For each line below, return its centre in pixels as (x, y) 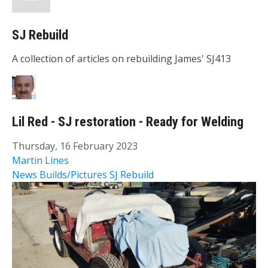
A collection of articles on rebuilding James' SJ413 (121, 59)
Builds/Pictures (73, 174)
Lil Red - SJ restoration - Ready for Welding (128, 122)
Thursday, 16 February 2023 (75, 146)
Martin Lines (40, 160)
